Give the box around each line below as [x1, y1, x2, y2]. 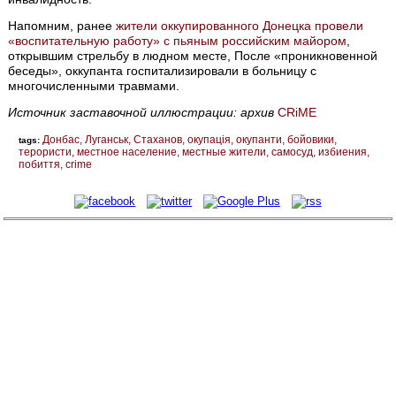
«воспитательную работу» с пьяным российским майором [8, 34, 347, 49]
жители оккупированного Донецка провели [116, 19, 364, 34]
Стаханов [133, 133, 183, 147]
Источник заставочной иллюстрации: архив [8, 105, 275, 120]
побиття [19, 158, 61, 171]
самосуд [271, 146, 314, 159]
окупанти [236, 133, 283, 147]
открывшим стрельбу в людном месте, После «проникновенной [8, 49, 378, 64]
